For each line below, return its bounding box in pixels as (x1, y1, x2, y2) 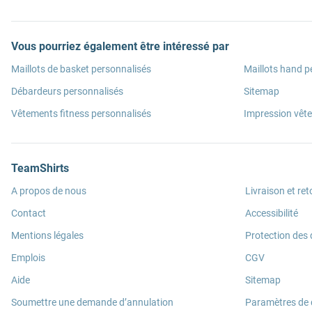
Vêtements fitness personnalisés (11, 108, 151, 120)
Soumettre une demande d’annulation (11, 297, 173, 309)
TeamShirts (11, 162, 69, 175)
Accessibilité (245, 208, 298, 219)
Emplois (11, 252, 45, 264)
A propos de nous (11, 185, 86, 197)
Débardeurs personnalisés (11, 86, 123, 97)
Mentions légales (11, 230, 84, 242)
